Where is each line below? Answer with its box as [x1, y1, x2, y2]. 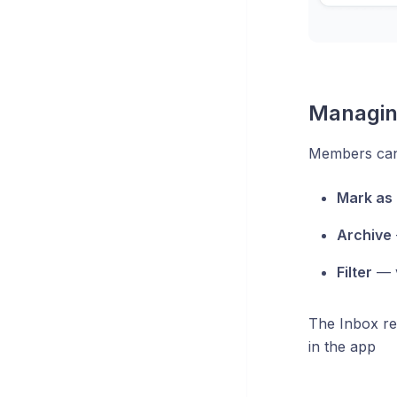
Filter [336, 262, 372, 281]
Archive [336, 225, 392, 244]
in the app [307, 337, 376, 355]
